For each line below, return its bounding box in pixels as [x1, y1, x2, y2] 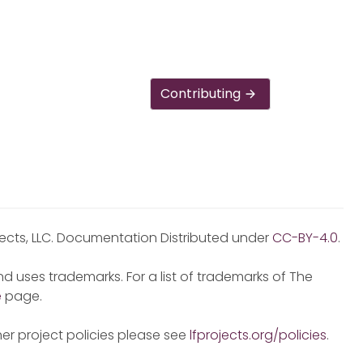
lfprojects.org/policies [190, 325, 327, 344]
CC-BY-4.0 [272, 228, 338, 247]
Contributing [160, 83, 241, 103]
